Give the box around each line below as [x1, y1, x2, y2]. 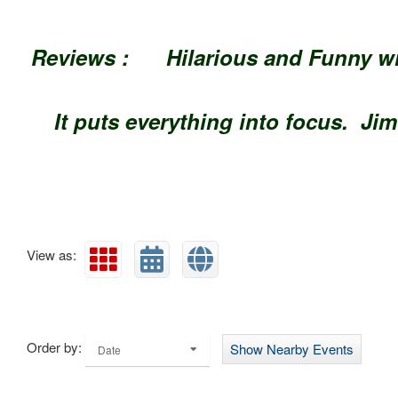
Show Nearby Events [230, 338, 354, 358]
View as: [27, 244, 76, 264]
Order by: [27, 337, 82, 356]
